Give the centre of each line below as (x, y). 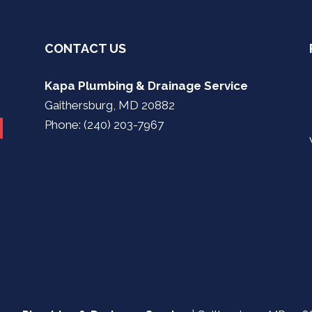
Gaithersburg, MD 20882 (109, 106)
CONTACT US (85, 49)
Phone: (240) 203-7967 (104, 125)
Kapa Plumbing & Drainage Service (146, 86)
